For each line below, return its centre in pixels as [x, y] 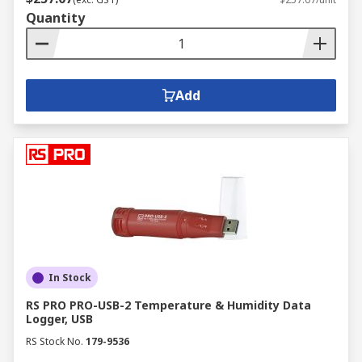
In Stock [70, 278]
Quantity [55, 18]
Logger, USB [59, 319]
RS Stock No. [55, 341]
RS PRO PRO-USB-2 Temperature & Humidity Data [168, 305]
